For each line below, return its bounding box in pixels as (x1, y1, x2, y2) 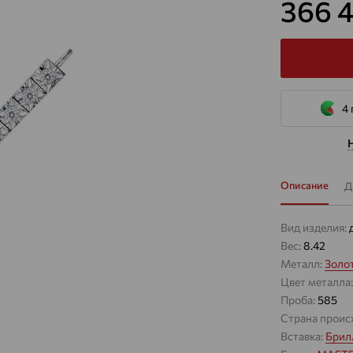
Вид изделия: (281, 221, 349, 234)
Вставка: (281, 329, 325, 343)
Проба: (281, 293, 318, 307)
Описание (281, 179, 329, 191)
